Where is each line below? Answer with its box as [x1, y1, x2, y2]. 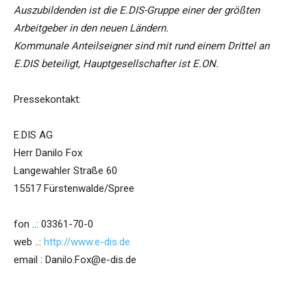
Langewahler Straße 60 [14, 164, 117, 177]
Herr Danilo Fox [14, 147, 82, 160]
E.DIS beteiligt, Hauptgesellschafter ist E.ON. [14, 58, 219, 71]
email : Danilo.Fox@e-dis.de [14, 254, 136, 267]
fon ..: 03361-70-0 [14, 218, 93, 231]
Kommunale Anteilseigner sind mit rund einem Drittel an [14, 40, 269, 53]
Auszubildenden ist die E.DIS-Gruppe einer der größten [14, 4, 260, 17]
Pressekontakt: [14, 93, 81, 106]
